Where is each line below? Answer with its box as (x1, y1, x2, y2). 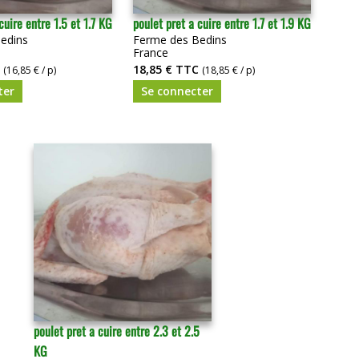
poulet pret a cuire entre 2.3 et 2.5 (34, 321, 200, 341)
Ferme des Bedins (133, 31, 227, 47)
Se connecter (141, 83, 213, 99)
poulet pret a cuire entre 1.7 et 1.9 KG (133, 13, 311, 33)
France (133, 44, 168, 60)
